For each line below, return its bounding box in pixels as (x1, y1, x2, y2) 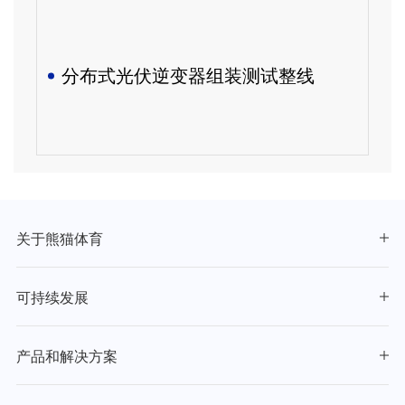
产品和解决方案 (16, 348, 118, 364)
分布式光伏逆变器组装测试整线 (61, 65, 315, 86)
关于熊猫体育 (16, 231, 103, 247)
